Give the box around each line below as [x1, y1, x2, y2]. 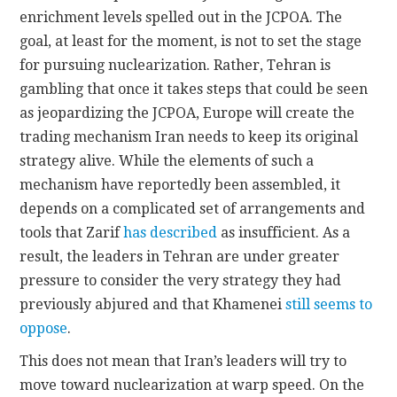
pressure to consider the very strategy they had [19, 272, 342, 290]
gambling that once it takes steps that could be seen [19, 81, 369, 98]
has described [123, 224, 218, 242]
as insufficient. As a [217, 224, 351, 242]
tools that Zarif [19, 224, 124, 242]
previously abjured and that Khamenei [19, 296, 286, 314]
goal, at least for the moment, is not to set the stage [19, 33, 362, 51]
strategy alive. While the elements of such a [19, 152, 315, 170]
